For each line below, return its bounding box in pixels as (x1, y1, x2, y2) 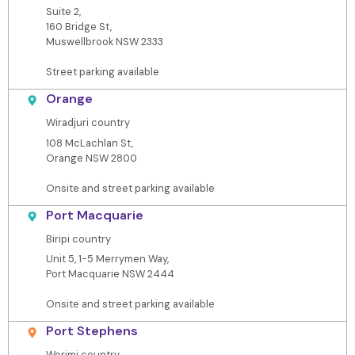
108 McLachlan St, (45, 136, 133, 150)
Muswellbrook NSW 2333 (45, 35, 163, 49)
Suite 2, (45, 5, 81, 19)
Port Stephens (45, 322, 138, 339)
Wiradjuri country (45, 116, 130, 130)
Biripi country (45, 231, 111, 246)
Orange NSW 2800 (45, 151, 137, 165)
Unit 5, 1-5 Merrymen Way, (45, 251, 169, 265)
